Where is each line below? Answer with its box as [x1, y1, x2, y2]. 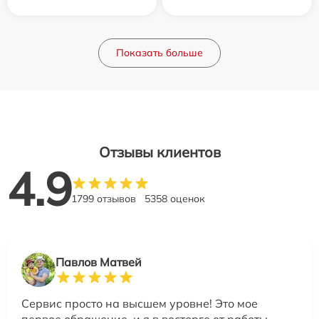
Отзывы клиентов [98, 143, 221, 161]
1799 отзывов [71, 192, 136, 205]
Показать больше [116, 46, 203, 59]
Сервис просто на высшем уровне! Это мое [21, 296, 258, 310]
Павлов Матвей [56, 255, 142, 269]
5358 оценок [145, 192, 205, 205]
